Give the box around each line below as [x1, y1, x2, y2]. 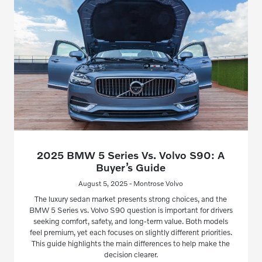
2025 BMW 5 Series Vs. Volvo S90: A [37, 148, 225, 161]
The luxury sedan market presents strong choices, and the [35, 194, 227, 204]
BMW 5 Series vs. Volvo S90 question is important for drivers [29, 205, 233, 215]
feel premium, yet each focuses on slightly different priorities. [29, 227, 232, 237]
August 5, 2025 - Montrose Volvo [78, 178, 184, 188]
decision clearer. [104, 249, 158, 259]
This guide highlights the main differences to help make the [32, 238, 230, 248]
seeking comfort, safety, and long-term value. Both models [33, 216, 229, 226]
